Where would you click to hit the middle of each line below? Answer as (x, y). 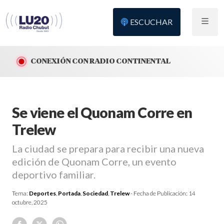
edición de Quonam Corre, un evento (94, 161)
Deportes (42, 193)
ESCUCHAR (151, 22)
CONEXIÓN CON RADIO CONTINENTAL (100, 61)
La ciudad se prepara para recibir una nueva (108, 148)
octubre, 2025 (30, 202)
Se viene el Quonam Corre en (102, 112)
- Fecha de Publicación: (159, 193)
